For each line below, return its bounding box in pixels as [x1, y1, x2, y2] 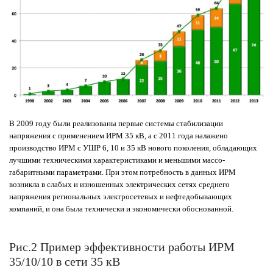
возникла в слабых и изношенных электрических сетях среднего [9, 180, 230, 190]
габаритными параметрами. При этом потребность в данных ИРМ [9, 168, 236, 177]
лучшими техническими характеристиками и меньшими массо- [9, 155, 225, 165]
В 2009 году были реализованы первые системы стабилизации [9, 119, 223, 129]
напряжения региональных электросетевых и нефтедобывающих [9, 192, 232, 202]
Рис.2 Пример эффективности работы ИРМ [9, 240, 235, 254]
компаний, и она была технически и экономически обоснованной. [9, 204, 233, 214]
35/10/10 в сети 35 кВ [9, 255, 120, 269]
